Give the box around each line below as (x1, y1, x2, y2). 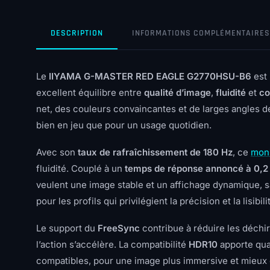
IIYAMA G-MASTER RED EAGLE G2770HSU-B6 (49, 71, 251, 82)
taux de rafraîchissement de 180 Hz (78, 146, 233, 158)
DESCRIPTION (51, 28, 103, 39)
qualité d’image (144, 87, 211, 98)
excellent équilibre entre (36, 87, 144, 98)
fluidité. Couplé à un (36, 163, 125, 174)
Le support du (36, 222, 98, 234)
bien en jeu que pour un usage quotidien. (36, 119, 212, 131)
